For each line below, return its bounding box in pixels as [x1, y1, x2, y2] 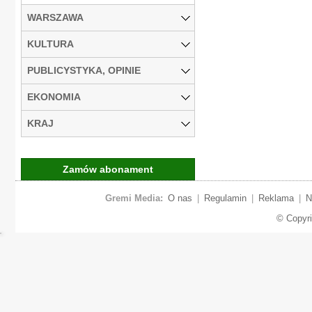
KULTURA [27, 38, 74, 49]
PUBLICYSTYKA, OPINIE [27, 64, 141, 76]
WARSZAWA [27, 11, 84, 23]
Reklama [258, 192, 294, 203]
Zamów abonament [63, 163, 153, 175]
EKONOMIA [27, 91, 81, 102]
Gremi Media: [104, 192, 163, 203]
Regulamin [203, 192, 247, 203]
